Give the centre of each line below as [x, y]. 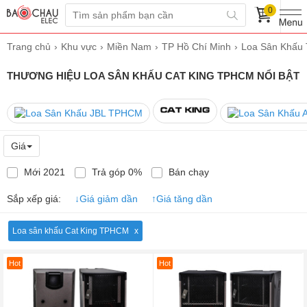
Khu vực [79, 47]
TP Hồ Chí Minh [196, 47]
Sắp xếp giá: [34, 199]
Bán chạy [187, 172]
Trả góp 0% [115, 172]
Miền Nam [129, 47]
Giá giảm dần [109, 199]
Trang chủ [29, 47]
